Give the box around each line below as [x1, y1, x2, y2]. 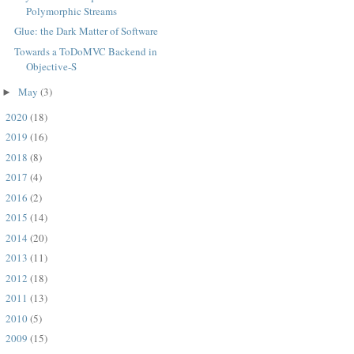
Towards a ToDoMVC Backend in [14, 43, 158, 58]
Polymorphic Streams [26, 3, 118, 18]
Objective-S [26, 58, 77, 73]
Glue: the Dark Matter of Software [14, 24, 159, 39]
